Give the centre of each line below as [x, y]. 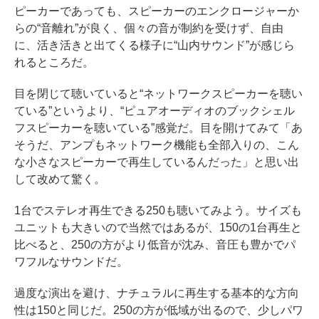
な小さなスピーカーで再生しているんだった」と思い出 [157, 162]
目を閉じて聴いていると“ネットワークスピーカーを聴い [158, 94]
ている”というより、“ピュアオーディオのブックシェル [155, 111]
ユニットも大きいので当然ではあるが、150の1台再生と [158, 228]
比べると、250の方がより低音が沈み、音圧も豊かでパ [155, 245]
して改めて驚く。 [60, 179]
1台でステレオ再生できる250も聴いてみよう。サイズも [158, 211]
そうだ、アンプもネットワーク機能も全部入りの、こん [157, 145]
